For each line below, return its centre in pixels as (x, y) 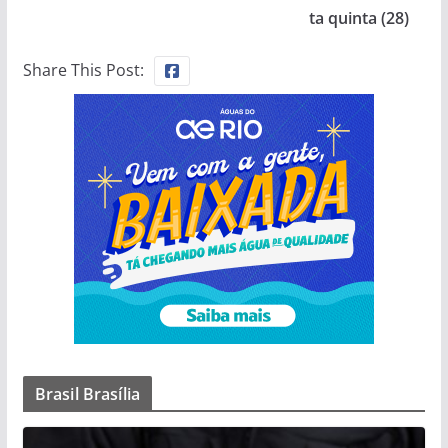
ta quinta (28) (359, 17)
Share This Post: (83, 69)
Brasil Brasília (87, 393)
